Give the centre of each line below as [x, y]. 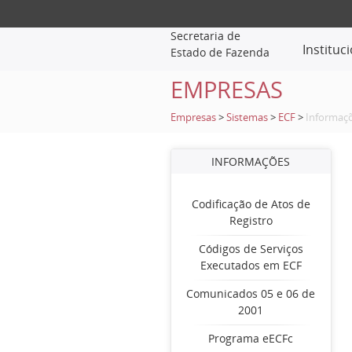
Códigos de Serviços [251, 249]
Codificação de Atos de [251, 204]
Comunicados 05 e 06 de [251, 293]
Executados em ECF [251, 265]
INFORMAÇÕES [251, 161]
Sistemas [247, 117]
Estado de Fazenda [220, 52]
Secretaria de [205, 36]
